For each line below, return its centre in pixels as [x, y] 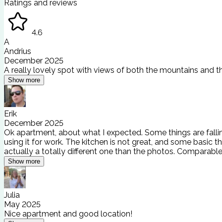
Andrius [18, 51]
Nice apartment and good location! [68, 214]
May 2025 [22, 204]
